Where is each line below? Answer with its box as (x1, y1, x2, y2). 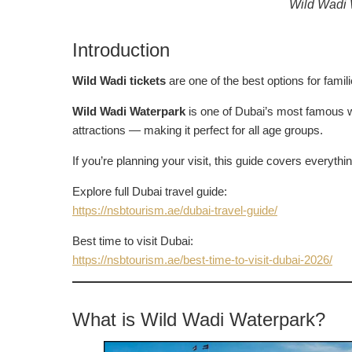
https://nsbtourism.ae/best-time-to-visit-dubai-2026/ (72, 252, 332, 266)
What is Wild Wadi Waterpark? (72, 308, 325, 330)
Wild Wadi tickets (72, 73, 166, 87)
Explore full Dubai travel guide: (72, 184, 227, 198)
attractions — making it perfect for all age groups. (72, 123, 323, 137)
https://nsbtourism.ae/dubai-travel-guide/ (72, 203, 277, 217)
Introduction (72, 38, 170, 60)
